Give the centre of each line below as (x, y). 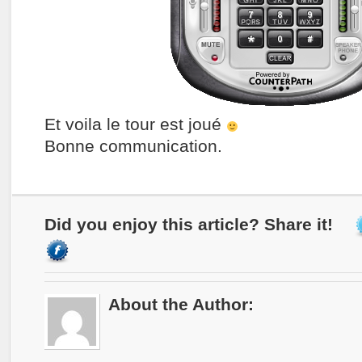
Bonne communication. (133, 147)
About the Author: (181, 305)
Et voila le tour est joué (135, 125)
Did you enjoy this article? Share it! (189, 224)
